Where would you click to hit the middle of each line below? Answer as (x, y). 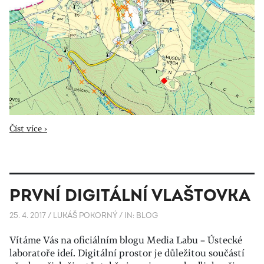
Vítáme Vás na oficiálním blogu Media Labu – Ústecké (126, 240)
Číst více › (28, 128)
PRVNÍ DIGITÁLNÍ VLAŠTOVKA (130, 196)
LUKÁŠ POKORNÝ (85, 216)
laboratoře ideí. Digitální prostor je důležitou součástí (127, 253)
